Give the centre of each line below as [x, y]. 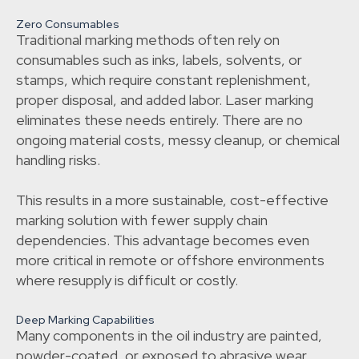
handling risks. [58, 160]
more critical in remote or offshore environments [170, 260]
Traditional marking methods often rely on [148, 40]
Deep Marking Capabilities [85, 320]
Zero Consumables [68, 24]
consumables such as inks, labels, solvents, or [159, 60]
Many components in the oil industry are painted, [169, 336]
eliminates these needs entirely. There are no [159, 120]
